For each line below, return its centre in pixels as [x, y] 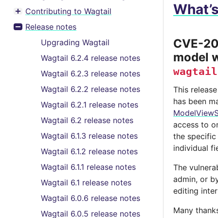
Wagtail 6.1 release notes [86, 182]
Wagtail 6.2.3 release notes [91, 73]
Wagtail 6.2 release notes [87, 120]
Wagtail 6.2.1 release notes [90, 105]
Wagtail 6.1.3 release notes [89, 136]
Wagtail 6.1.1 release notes [88, 167]
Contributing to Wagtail [68, 11]
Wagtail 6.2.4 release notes [91, 58]
